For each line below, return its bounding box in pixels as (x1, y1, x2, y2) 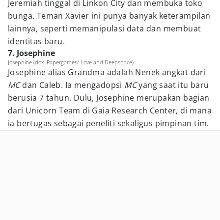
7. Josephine (8, 48, 55, 58)
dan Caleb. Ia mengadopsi (22, 80, 125, 90)
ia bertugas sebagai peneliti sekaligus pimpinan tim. (8, 118, 209, 129)
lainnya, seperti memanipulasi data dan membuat (8, 23, 201, 34)
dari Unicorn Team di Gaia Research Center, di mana (8, 105, 212, 116)
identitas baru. (8, 36, 65, 47)
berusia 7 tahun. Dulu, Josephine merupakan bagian (8, 92, 210, 103)
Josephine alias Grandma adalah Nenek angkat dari (8, 67, 206, 78)
